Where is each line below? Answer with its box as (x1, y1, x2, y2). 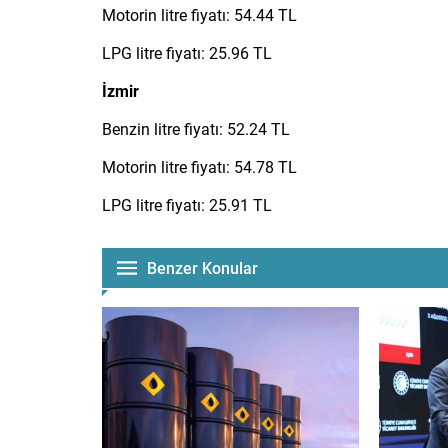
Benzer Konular (147, 256, 258, 278)
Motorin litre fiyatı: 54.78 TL (102, 155, 297, 177)
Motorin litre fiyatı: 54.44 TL (102, 3, 297, 25)
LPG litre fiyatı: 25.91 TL (102, 193, 272, 215)
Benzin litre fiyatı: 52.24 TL (102, 117, 290, 139)
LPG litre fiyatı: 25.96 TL (102, 41, 272, 63)
